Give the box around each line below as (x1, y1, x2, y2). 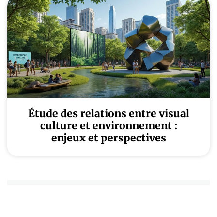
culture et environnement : (40, 119, 177, 132)
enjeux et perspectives (51, 131, 166, 144)
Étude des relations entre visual (28, 107, 189, 120)
